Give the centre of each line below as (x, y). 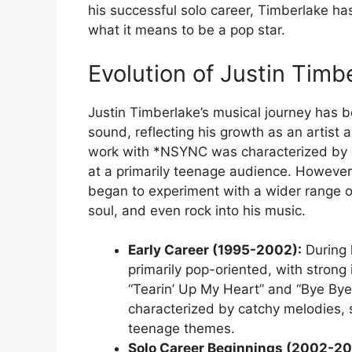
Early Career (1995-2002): (215, 250)
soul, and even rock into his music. (197, 210)
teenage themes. (181, 329)
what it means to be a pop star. (187, 30)
